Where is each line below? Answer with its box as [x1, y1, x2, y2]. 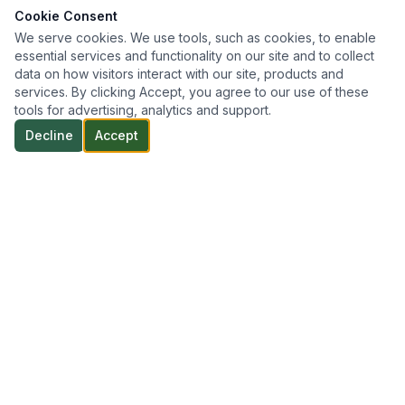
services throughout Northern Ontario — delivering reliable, [14, 348, 368, 363]
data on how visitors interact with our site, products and [14, 66, 344, 81]
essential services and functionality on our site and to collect [14, 48, 374, 63]
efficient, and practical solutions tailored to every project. [14, 368, 354, 383]
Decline [25, 127, 73, 143]
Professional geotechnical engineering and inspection [14, 328, 337, 344]
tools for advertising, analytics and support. [14, 102, 271, 118]
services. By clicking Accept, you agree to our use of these [14, 84, 369, 99]
